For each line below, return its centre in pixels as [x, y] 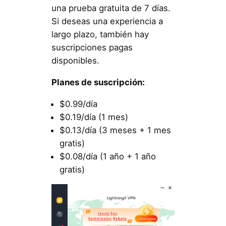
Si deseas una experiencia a [107, 21]
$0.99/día [78, 104]
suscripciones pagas [92, 47]
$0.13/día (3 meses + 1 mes [115, 130]
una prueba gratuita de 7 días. [111, 8]
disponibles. [75, 60]
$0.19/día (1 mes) [94, 117]
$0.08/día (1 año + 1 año [107, 156]
